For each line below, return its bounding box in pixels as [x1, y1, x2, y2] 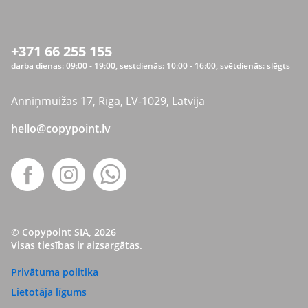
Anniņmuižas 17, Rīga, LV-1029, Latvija [11, 93, 205, 109]
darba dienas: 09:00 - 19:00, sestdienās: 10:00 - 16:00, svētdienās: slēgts [11, 60, 290, 71]
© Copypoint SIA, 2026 [11, 225, 116, 239]
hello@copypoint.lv [11, 121, 111, 136]
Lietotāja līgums [11, 285, 87, 298]
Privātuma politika [11, 265, 98, 278]
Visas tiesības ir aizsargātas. [11, 239, 142, 252]
